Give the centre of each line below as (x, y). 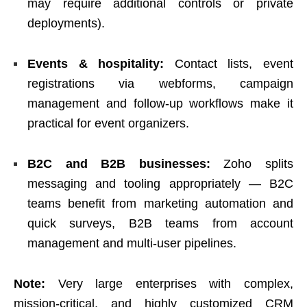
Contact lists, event (229, 63)
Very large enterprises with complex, (169, 283)
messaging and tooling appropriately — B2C (160, 183)
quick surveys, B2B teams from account (160, 223)
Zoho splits (252, 163)
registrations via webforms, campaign (160, 83)
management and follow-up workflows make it (160, 103)
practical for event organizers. (108, 123)
